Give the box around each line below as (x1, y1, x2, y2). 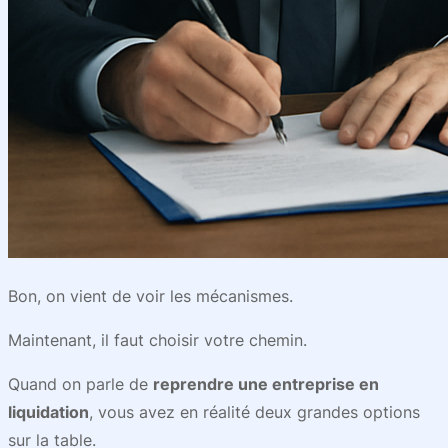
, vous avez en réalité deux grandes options (89, 402, 420, 422)
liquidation (8, 402, 89, 422)
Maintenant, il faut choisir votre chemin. (8, 330, 307, 350)
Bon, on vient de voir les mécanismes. (8, 286, 293, 306)
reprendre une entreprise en (153, 374, 379, 394)
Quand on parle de (8, 374, 153, 394)
